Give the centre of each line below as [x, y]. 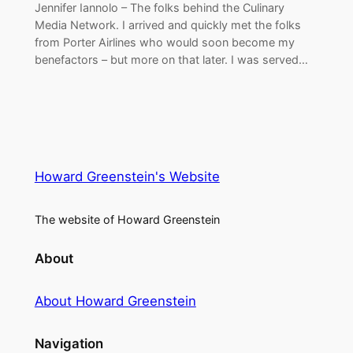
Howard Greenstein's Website [127, 176]
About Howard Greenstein [115, 301]
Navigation [69, 343]
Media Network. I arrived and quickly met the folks [167, 24]
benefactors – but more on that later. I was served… [171, 59]
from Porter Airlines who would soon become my [164, 42]
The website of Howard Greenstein [127, 219]
